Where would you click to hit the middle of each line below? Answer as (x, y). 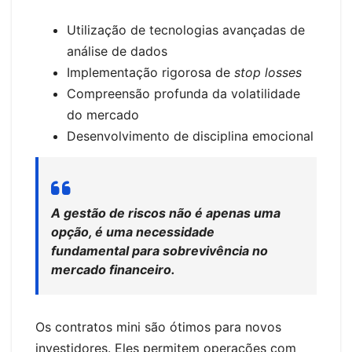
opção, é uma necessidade (133, 231)
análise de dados (117, 51)
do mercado (103, 115)
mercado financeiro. (113, 269)
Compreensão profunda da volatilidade (183, 94)
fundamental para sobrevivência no (159, 250)
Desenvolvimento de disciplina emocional (190, 136)
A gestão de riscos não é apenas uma (166, 213)
